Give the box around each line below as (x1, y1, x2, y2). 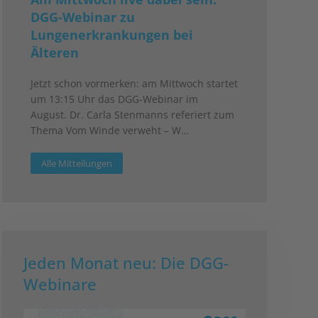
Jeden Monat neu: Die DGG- (23, 252, 229, 273)
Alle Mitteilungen (40, 157, 112, 170)
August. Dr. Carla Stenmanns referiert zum (30, 108, 234, 121)
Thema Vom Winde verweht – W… (30, 124, 189, 137)
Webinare (23, 273, 97, 295)
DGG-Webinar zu (30, 9, 135, 26)
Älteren (30, 44, 79, 61)
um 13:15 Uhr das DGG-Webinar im (30, 92, 198, 106)
